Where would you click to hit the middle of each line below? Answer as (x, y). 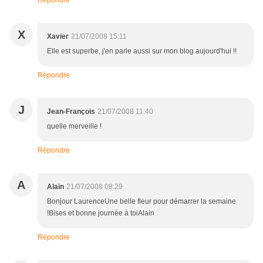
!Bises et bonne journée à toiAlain (101, 213)
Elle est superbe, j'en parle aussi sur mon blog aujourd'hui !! (142, 51)
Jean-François (71, 112)
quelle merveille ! (74, 127)
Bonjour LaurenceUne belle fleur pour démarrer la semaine (141, 202)
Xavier (58, 37)
